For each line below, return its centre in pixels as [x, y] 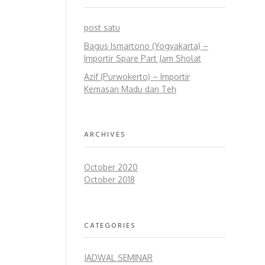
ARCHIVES [105, 134]
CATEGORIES [110, 224]
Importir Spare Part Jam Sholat [143, 58]
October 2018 [109, 179]
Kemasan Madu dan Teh [130, 89]
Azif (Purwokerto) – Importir [137, 76]
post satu [102, 27]
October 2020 [111, 167]
